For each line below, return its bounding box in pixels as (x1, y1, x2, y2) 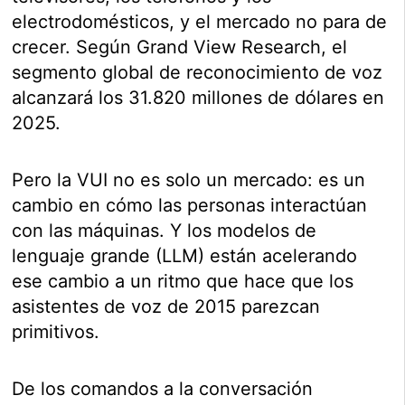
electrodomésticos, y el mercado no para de (12, 10, 388, 33)
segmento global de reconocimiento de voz (12, 61, 383, 83)
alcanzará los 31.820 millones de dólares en (12, 86, 385, 108)
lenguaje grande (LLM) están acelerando (12, 244, 358, 267)
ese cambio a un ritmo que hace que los (12, 269, 354, 292)
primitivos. (12, 320, 100, 343)
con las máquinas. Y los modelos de (12, 219, 317, 241)
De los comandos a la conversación (12, 377, 314, 400)
